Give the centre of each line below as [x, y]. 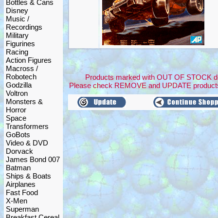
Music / [18, 19]
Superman [22, 209]
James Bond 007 [33, 159]
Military [17, 35]
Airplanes [21, 184]
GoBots [18, 135]
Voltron [17, 93]
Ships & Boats [28, 176]
